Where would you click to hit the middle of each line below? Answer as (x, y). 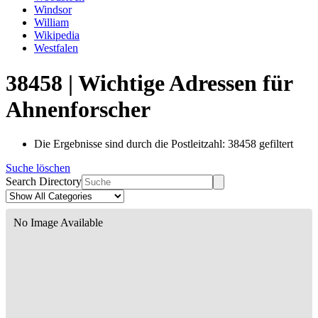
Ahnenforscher (78, 109)
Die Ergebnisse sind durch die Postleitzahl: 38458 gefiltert (164, 144)
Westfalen (56, 48)
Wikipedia (57, 35)
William (51, 23)
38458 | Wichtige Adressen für (149, 83)
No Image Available (58, 223)
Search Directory (44, 182)
